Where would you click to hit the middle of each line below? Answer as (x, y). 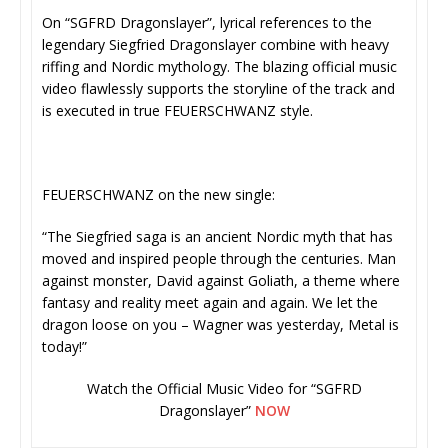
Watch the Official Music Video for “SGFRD (224, 389)
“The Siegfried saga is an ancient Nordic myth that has (217, 237)
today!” (64, 347)
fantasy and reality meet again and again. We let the (210, 303)
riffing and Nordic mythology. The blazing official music (219, 67)
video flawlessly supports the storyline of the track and (218, 89)
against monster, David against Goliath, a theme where (221, 281)
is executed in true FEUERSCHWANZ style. (177, 111)
